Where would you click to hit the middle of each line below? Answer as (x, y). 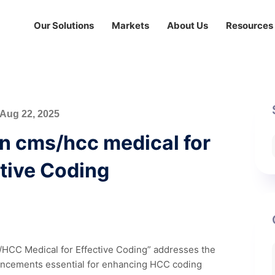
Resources (249, 25)
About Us (187, 25)
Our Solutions (64, 25)
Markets (130, 25)
